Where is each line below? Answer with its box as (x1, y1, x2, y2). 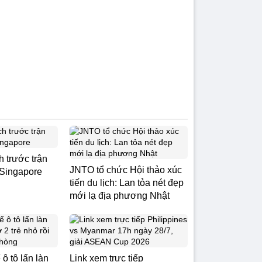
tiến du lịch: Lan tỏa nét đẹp (70, 178, 184, 188)
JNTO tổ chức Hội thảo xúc (70, 165, 182, 175)
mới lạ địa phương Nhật (70, 191, 170, 201)
